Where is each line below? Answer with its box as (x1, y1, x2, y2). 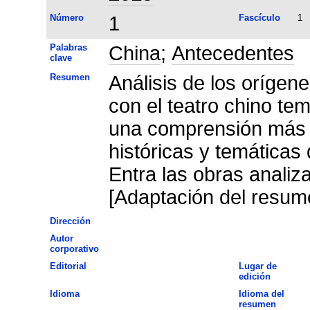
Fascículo (238, 12, 280, 23)
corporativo (49, 243, 99, 254)
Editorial (49, 260, 86, 271)
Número (49, 12, 84, 23)
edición (238, 271, 271, 282)
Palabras (49, 42, 87, 53)
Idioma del (238, 288, 284, 299)
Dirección (49, 215, 91, 226)
